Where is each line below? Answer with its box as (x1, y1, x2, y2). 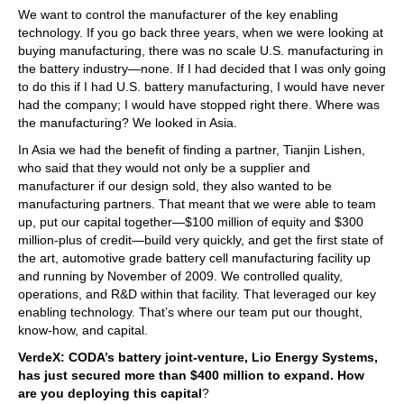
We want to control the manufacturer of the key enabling (18, 6, 338, 22)
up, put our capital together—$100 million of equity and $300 (18, 214, 363, 229)
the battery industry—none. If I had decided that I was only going (18, 60, 386, 76)
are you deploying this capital (18, 385, 202, 400)
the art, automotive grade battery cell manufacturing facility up (18, 250, 371, 265)
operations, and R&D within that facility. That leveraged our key (18, 286, 376, 301)
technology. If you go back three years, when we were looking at (18, 24, 383, 40)
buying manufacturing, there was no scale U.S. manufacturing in (18, 42, 383, 58)
